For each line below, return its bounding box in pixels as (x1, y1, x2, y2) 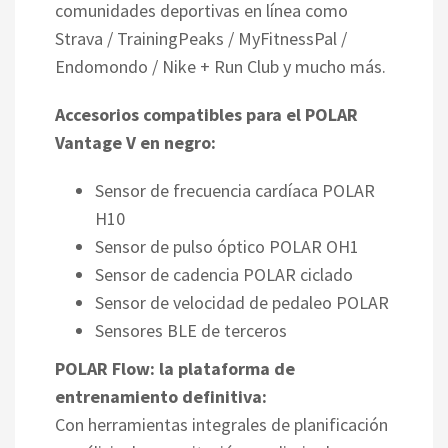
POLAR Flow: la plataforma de (55, 356, 295, 380)
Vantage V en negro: (55, 130, 216, 154)
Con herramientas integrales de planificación (55, 412, 388, 436)
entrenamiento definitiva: (55, 384, 267, 408)
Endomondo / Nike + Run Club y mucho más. (55, 54, 386, 78)
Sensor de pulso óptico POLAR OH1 (95, 234, 359, 258)
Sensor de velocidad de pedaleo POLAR (95, 290, 389, 314)
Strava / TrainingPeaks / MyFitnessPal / (55, 26, 347, 50)
